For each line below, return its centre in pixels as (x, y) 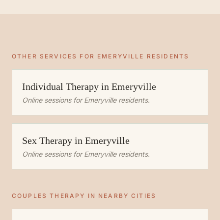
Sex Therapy (47, 140)
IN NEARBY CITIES (121, 196)
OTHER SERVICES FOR (55, 56)
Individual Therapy (60, 86)
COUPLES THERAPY (49, 196)
